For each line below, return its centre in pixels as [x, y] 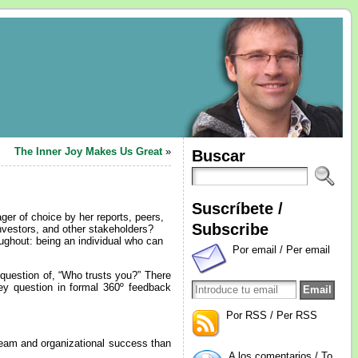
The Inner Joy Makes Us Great [88, 151]
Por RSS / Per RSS [271, 315]
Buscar [218, 155]
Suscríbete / [237, 208]
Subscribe [230, 229]
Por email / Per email [281, 250]
